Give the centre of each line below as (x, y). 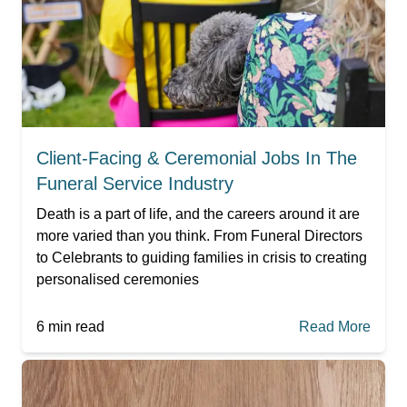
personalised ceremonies (118, 279)
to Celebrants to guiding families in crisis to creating (202, 257)
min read (74, 326)
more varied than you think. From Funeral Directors (199, 235)
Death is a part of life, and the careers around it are (198, 213)
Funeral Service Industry (135, 183)
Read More (335, 326)
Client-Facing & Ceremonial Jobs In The (197, 158)
